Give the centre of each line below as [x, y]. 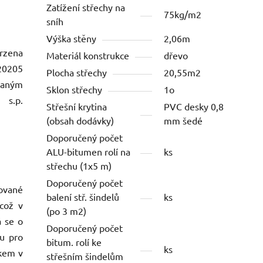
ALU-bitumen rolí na [89, 152]
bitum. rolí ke [74, 242]
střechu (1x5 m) [79, 166]
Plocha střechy [77, 73]
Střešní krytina [77, 107]
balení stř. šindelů [83, 197]
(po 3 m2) [67, 211]
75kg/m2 [183, 14]
